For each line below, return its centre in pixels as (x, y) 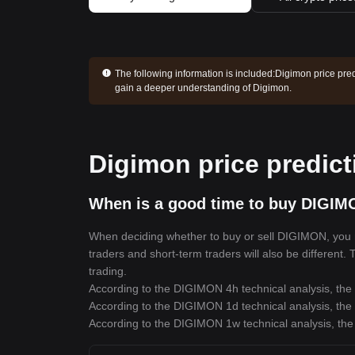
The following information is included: (195, 74)
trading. (108, 271)
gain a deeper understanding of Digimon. (203, 88)
